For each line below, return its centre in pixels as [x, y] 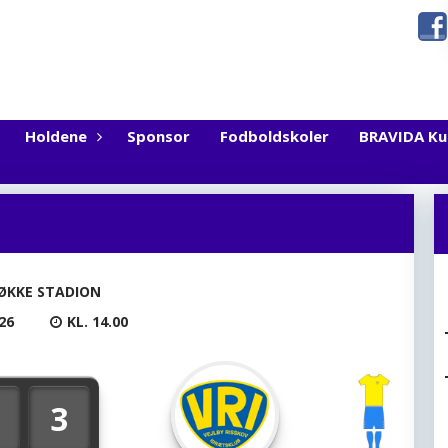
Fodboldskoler [274, 136]
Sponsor [158, 136]
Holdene [56, 136]
